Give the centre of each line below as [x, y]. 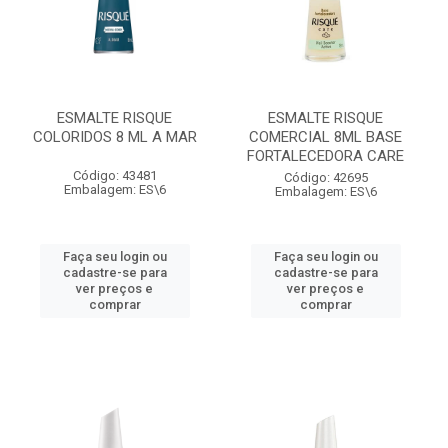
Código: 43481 [114, 175]
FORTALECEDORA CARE [325, 156]
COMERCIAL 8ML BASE [325, 137]
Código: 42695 [325, 177]
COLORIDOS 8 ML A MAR [114, 137]
